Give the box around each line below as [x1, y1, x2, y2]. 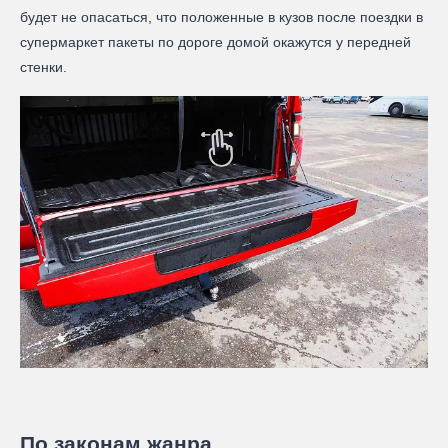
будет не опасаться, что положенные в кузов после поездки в [20, 9, 423, 26]
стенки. [20, 59, 67, 76]
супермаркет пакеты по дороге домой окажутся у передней [20, 34, 411, 51]
